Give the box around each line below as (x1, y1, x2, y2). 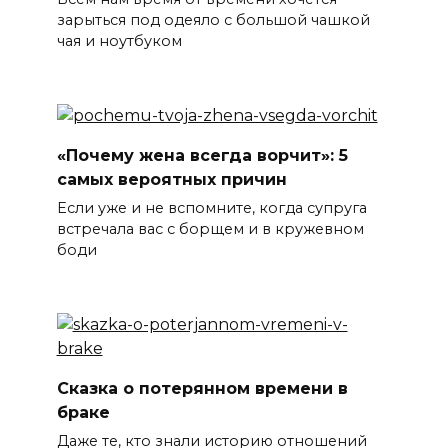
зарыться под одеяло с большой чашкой (56, 11, 370, 30)
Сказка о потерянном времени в (56, 378, 348, 398)
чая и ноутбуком (56, 32, 182, 51)
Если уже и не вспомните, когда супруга (56, 199, 367, 218)
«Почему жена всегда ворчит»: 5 (56, 145, 348, 165)
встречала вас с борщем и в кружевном (56, 220, 364, 239)
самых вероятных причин (56, 169, 287, 189)
